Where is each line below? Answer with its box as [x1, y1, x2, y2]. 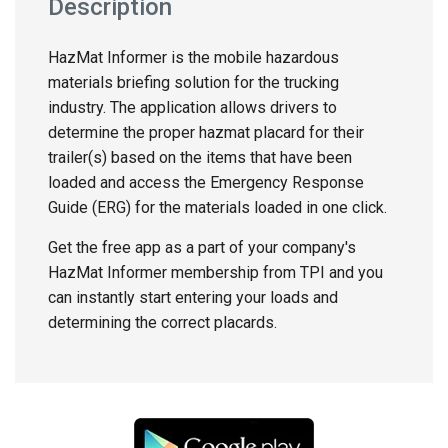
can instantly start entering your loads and [48, 288, 338, 307]
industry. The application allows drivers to [48, 98, 337, 117]
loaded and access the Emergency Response [48, 173, 364, 192]
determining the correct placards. [48, 313, 277, 332]
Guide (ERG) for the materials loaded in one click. [48, 198, 387, 217]
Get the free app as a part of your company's [48, 238, 356, 257]
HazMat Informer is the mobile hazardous [48, 48, 339, 67]
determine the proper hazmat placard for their [48, 123, 364, 142]
